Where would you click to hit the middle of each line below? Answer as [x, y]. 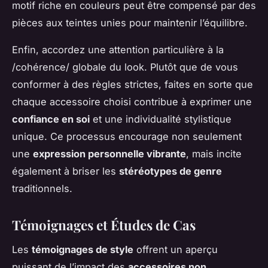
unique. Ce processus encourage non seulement [127, 137]
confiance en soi [51, 119]
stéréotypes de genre [170, 171]
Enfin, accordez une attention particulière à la [118, 50]
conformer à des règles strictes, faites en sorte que [133, 85]
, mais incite [214, 154]
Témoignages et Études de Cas [104, 225]
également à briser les [66, 171]
